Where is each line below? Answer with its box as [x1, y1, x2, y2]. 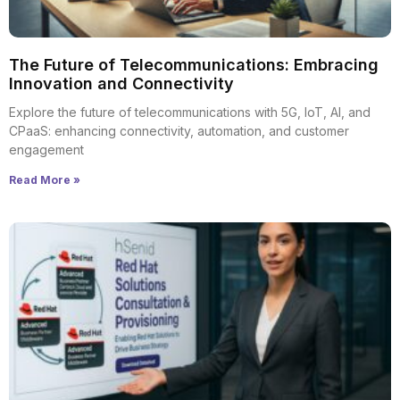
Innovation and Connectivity [9, 74, 234, 93]
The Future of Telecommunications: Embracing [9, 55, 379, 74]
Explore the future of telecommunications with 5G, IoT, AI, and [9, 104, 371, 120]
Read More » [9, 173, 80, 187]
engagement [9, 142, 84, 157]
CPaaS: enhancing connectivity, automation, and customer [9, 123, 349, 138]
